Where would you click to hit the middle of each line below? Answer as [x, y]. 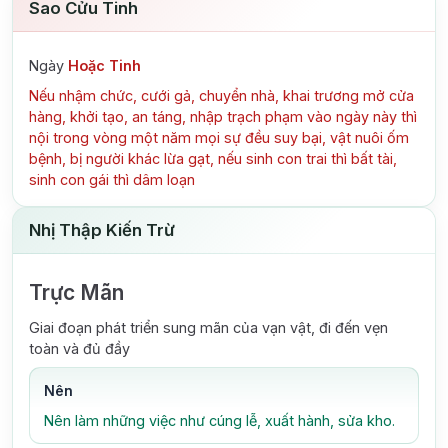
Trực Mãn [76, 293]
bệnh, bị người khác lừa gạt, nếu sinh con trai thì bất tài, [213, 158]
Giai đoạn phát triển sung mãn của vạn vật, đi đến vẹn [208, 327]
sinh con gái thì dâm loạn [112, 179]
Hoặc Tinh [104, 66]
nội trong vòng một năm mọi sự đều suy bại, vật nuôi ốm [219, 137]
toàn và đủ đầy [79, 348]
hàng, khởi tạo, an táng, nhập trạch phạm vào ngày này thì [223, 116]
